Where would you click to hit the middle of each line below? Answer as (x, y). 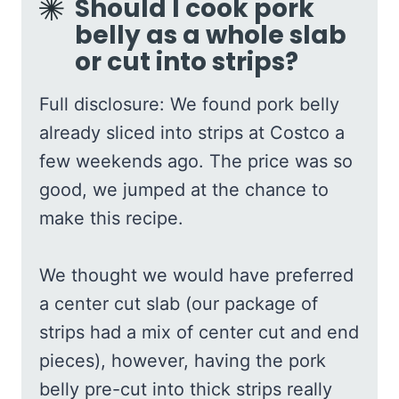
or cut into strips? (187, 61)
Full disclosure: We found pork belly (189, 104)
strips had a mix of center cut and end (199, 332)
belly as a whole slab (211, 35)
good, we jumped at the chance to (184, 189)
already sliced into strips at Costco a (192, 132)
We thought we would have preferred (196, 275)
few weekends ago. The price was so (196, 161)
